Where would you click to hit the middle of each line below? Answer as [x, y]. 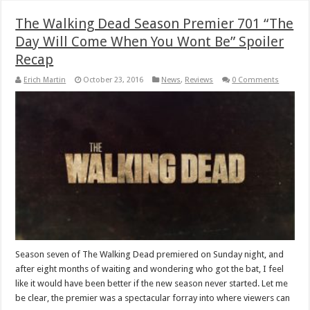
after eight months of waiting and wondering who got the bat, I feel [150, 269]
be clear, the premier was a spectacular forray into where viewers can [153, 298]
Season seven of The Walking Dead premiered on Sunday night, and [150, 255]
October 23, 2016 [113, 80]
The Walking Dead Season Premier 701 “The [155, 24]
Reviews [199, 80]
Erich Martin [45, 80]
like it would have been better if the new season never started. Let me [152, 284]
